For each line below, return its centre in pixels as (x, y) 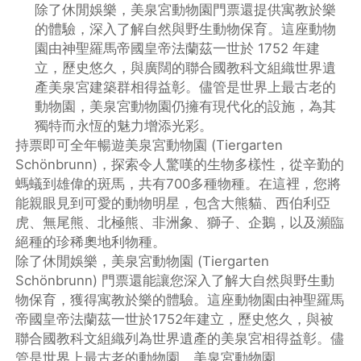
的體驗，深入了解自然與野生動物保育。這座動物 (186, 29)
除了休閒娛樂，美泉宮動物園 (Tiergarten (143, 261)
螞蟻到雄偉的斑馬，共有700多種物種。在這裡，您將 (178, 184)
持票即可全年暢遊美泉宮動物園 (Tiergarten (149, 145)
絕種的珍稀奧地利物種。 (91, 242)
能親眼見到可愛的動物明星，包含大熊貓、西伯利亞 (173, 203)
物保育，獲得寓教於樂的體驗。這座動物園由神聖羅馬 (180, 300)
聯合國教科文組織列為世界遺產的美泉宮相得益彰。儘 (180, 339)
